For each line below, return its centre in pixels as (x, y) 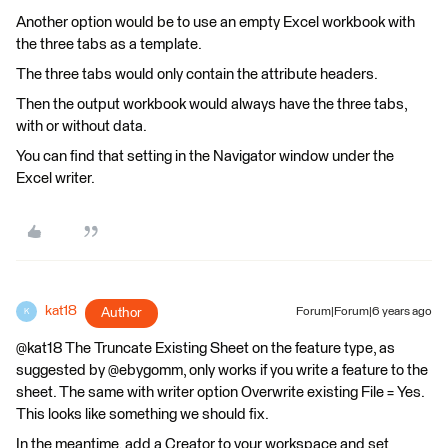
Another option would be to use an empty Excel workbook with (215, 23)
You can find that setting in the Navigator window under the (205, 157)
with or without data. (81, 127)
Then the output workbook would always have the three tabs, (211, 105)
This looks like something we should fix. (142, 415)
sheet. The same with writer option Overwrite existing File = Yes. (220, 393)
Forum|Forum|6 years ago (364, 312)
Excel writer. (55, 179)
